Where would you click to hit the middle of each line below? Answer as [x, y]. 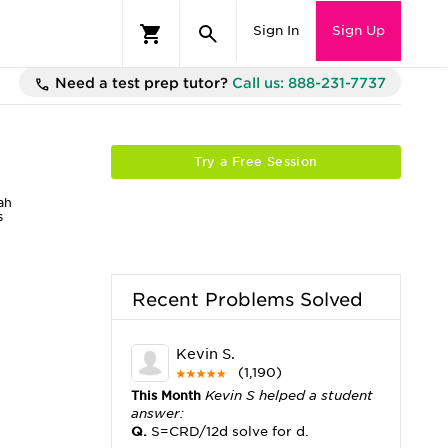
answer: [157, 413]
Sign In [276, 30]
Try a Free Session [256, 161]
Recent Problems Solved [247, 299]
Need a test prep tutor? [141, 83]
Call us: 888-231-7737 [309, 83]
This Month [167, 395]
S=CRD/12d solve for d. [229, 431]
